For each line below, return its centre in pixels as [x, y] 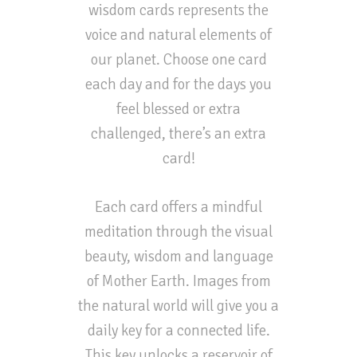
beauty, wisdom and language [178, 256]
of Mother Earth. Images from [178, 280]
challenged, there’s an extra [178, 133]
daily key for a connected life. [178, 330]
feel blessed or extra [178, 108]
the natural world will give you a [178, 305]
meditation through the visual [178, 231]
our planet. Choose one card [178, 59]
